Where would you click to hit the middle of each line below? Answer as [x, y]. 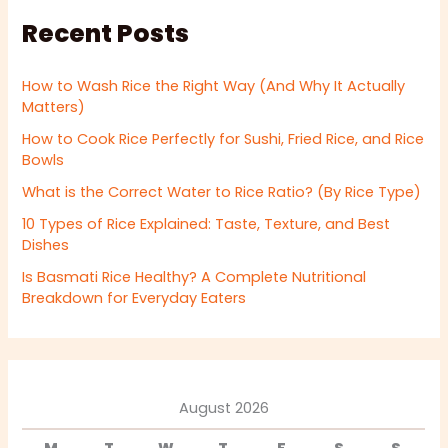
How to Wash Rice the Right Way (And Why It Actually [214, 86]
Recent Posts [106, 33]
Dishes [46, 245]
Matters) [54, 107]
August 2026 [223, 408]
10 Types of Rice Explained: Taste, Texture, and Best [206, 224]
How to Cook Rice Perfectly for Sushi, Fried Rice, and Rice [223, 139]
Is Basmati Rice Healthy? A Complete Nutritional [194, 277]
